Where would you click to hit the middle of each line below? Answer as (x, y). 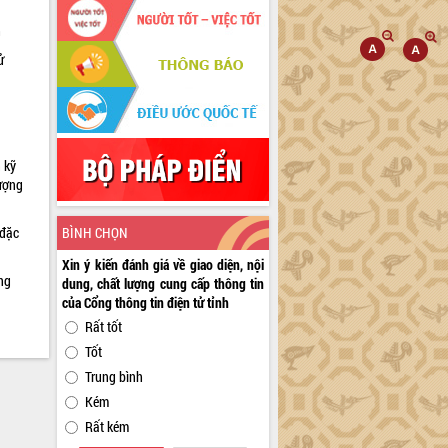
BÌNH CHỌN (95, 232)
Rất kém (107, 426)
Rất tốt (104, 326)
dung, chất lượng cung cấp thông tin (163, 283)
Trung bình (114, 376)
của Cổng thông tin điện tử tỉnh (146, 302)
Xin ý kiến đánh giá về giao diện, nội (163, 264)
